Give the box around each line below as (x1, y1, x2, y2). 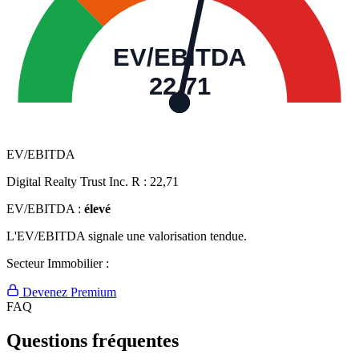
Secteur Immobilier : (6, 256, 109, 271)
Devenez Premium (19, 285, 116, 300)
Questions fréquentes (6, 330, 179, 352)
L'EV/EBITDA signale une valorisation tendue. (6, 229, 247, 244)
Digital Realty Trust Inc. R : (6, 175, 150, 189)
